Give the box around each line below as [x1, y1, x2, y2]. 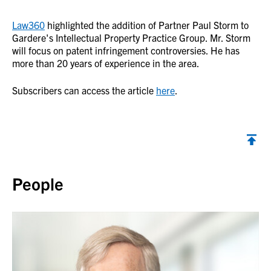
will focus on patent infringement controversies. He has [12, 44, 240, 56]
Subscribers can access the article [12, 84, 156, 96]
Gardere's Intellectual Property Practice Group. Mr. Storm [12, 31, 250, 44]
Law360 [12, 19, 45, 31]
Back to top [12, 151, 59, 163]
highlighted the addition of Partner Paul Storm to [45, 19, 249, 31]
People [12, 172, 64, 194]
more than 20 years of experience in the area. [12, 57, 200, 69]
